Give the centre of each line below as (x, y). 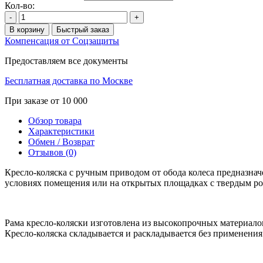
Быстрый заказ (83, 29)
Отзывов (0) (52, 152)
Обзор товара (55, 120)
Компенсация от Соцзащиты (62, 41)
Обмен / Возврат (61, 141)
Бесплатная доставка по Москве (69, 80)
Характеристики (61, 131)
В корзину (27, 29)
